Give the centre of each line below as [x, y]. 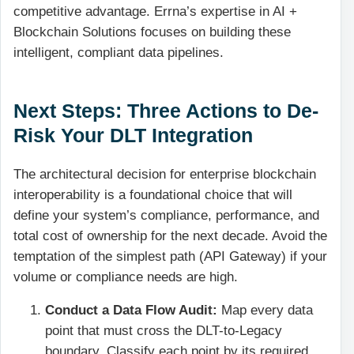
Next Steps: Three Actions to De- [166, 110]
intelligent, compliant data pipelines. [119, 52]
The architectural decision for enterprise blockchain [165, 174]
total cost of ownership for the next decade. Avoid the [170, 235]
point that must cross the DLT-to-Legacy [164, 331]
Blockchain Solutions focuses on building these [152, 32]
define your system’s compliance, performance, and [166, 215]
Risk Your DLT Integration [133, 135]
